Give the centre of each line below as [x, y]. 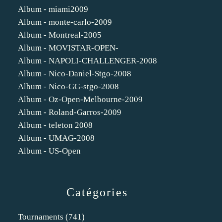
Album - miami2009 [53, 9]
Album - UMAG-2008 [56, 138]
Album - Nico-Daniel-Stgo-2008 [75, 74]
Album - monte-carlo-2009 [65, 22]
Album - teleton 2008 [55, 125]
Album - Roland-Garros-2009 [70, 112]
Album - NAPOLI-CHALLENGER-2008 [87, 61]
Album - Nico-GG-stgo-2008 [68, 86]
